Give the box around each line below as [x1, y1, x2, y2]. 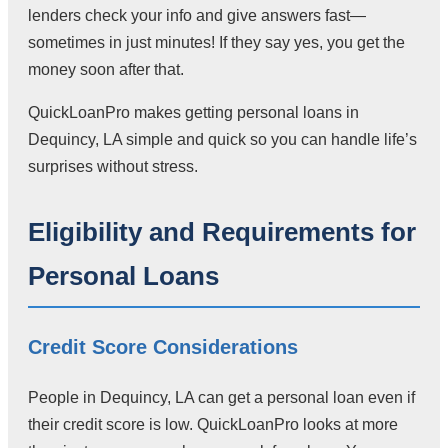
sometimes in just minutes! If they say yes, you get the [28, 34, 405, 52]
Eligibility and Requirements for [28, 217, 416, 248]
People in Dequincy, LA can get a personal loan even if [28, 388, 415, 406]
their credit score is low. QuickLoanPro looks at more [28, 415, 398, 433]
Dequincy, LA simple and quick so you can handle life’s [28, 131, 417, 149]
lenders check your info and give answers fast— [28, 7, 366, 25]
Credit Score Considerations [28, 335, 298, 358]
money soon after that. [28, 61, 184, 79]
